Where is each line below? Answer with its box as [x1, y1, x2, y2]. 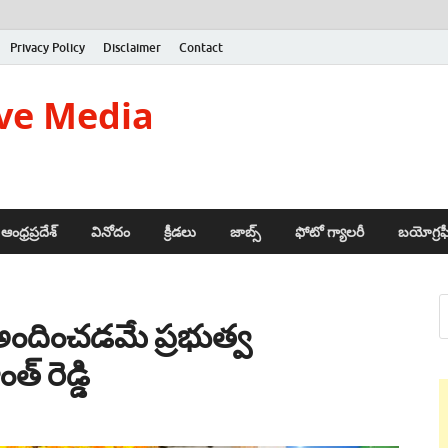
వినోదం [91, 223, 130, 240]
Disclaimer [103, 39, 161, 55]
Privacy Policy [10, 39, 85, 55]
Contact [179, 39, 223, 55]
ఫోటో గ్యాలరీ [295, 223, 364, 240]
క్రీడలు [164, 223, 196, 240]
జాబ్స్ [230, 223, 261, 240]
